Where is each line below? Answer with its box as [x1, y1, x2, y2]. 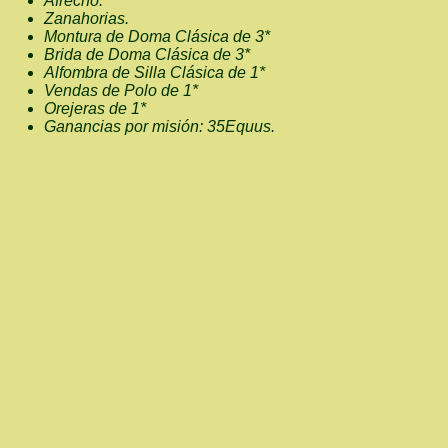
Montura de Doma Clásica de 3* [44, 28, 278, 45]
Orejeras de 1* [44, 100, 150, 117]
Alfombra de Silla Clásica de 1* [44, 64, 273, 81]
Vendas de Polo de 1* [44, 82, 206, 99]
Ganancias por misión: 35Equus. [44, 118, 275, 135]
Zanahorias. [44, 10, 137, 27]
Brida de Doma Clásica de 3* [44, 46, 258, 63]
